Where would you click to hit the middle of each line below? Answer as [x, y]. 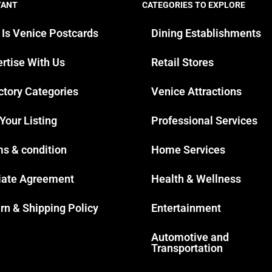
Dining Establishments [206, 33]
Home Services [188, 149]
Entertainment [186, 208]
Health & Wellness [196, 178]
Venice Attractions [196, 91]
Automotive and [190, 237]
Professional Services [204, 120]
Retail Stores [182, 62]
